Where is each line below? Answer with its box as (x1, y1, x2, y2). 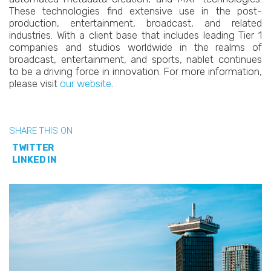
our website (60, 77, 111, 90)
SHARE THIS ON (9, 125, 73, 136)
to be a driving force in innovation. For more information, (9, 65, 262, 77)
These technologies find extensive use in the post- (9, 5, 262, 17)
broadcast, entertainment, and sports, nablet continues (9, 53, 262, 65)
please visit (9, 77, 60, 90)
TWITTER (12, 142, 54, 153)
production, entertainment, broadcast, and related (9, 17, 262, 29)
